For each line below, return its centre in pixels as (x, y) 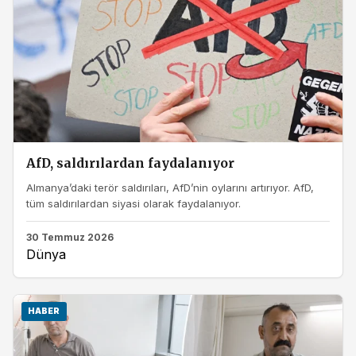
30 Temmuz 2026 (70, 237)
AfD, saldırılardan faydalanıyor (130, 164)
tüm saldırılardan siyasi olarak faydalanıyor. (133, 203)
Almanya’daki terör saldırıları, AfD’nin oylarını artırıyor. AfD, (170, 187)
